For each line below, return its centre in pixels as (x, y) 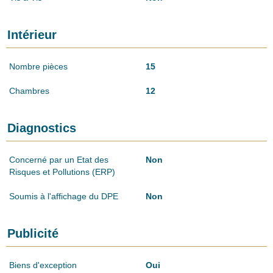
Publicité (33, 233)
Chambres (29, 90)
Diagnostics (42, 128)
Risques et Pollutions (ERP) (62, 172)
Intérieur (32, 34)
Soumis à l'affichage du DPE (64, 196)
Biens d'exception (43, 265)
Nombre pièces (38, 66)
